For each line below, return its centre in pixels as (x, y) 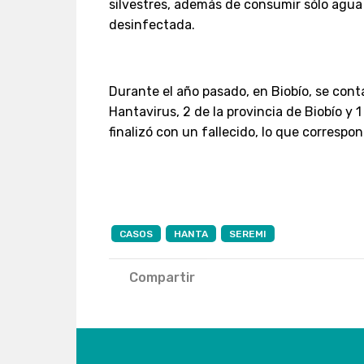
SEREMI (248, 234)
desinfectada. (152, 25)
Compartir (162, 278)
